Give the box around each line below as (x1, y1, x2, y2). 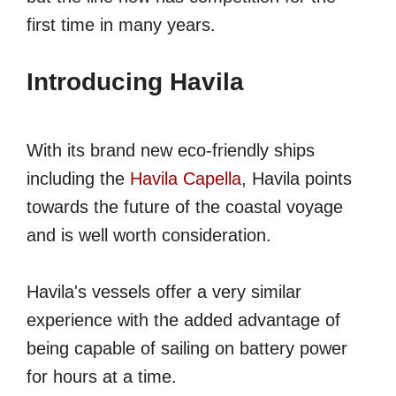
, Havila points (241, 169, 352, 189)
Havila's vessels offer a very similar (27, 282, 301, 302)
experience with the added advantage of (27, 310, 340, 331)
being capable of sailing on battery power (27, 339, 347, 359)
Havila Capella (130, 169, 241, 189)
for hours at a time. (27, 367, 177, 387)
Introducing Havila (27, 68, 244, 96)
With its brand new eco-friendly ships (27, 141, 315, 161)
